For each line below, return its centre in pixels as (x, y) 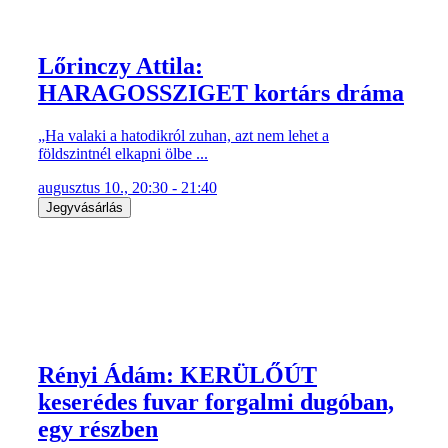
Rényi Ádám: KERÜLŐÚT (177, 374)
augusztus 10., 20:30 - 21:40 (127, 187)
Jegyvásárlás (84, 207)
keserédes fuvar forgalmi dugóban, (216, 401)
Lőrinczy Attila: (120, 65)
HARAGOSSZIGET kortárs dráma (221, 92)
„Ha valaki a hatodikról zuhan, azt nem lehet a (183, 135)
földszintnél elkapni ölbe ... (123, 153)
